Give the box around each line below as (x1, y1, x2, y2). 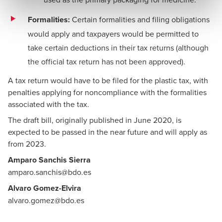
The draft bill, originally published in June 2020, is (8, 114, 181, 125)
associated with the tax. (8, 99, 89, 110)
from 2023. (8, 138, 46, 149)
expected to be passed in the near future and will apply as (8, 126, 207, 137)
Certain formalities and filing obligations (72, 14, 210, 25)
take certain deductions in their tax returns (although (28, 42, 209, 53)
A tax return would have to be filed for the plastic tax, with (8, 75, 208, 86)
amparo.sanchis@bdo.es (8, 166, 91, 177)
